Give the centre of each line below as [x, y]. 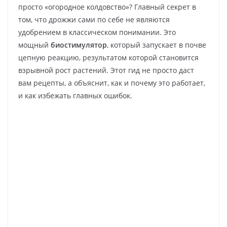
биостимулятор [79, 45]
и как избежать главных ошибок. [75, 96]
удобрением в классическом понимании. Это [97, 32]
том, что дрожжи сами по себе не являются [94, 20]
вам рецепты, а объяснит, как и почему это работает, [112, 83]
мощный [34, 45]
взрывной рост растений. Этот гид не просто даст [106, 70]
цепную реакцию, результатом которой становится [108, 58]
